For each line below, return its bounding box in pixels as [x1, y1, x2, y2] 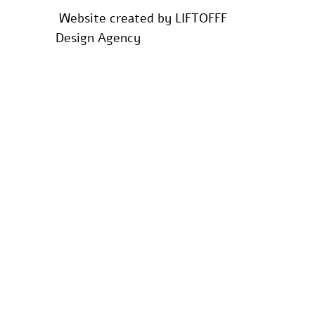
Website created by [56, 9, 176, 27]
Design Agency [56, 29, 141, 46]
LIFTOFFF [175, 9, 228, 27]
